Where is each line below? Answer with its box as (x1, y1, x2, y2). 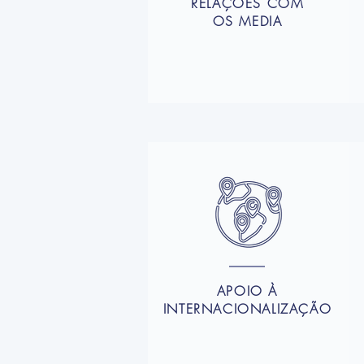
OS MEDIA (212, 12, 283, 30)
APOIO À (216, 282, 278, 300)
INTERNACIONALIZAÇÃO (162, 300, 332, 318)
